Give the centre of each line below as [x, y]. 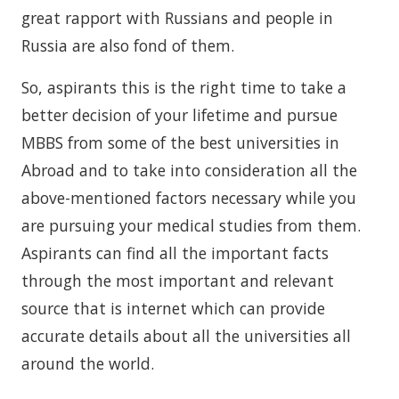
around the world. [88, 363]
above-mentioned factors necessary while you [189, 198]
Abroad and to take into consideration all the [189, 170]
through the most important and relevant [178, 281]
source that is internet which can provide [173, 308]
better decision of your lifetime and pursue [179, 115]
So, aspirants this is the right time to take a [184, 87]
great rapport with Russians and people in [177, 18]
